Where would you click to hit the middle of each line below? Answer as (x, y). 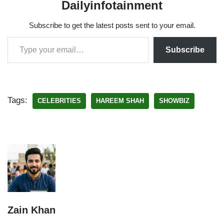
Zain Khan (31, 210)
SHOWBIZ (174, 101)
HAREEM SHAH (120, 101)
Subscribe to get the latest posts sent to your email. (112, 25)
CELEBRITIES (59, 101)
